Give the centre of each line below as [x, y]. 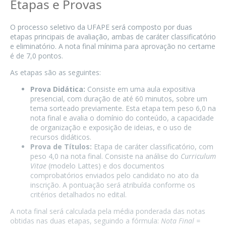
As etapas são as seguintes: [55, 72]
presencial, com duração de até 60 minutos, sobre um [119, 98]
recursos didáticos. [61, 137]
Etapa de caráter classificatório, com [153, 146]
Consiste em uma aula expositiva [140, 89]
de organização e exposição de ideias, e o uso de [111, 127]
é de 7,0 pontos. [37, 55]
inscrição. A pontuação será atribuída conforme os [113, 185]
